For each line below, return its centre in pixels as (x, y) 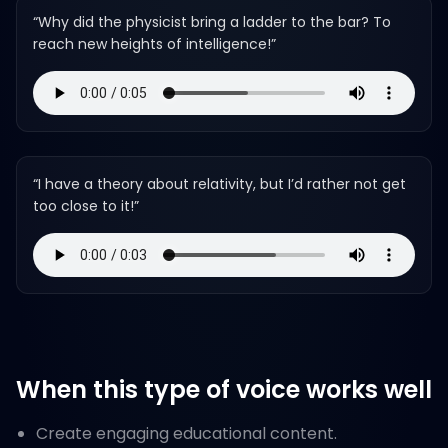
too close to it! (83, 206)
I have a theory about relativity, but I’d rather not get (222, 184)
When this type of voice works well (224, 389)
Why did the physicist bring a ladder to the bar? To (214, 22)
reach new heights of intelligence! (152, 44)
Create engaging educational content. (186, 433)
